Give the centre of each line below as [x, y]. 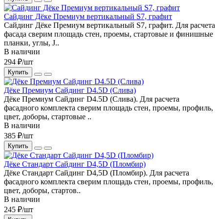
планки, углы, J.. [32, 43]
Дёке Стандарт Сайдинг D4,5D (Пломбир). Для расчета [97, 173]
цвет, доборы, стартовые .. [48, 116]
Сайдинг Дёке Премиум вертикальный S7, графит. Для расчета [109, 25]
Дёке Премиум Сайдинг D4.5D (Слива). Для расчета [92, 99]
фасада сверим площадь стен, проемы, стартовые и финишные [109, 34]
